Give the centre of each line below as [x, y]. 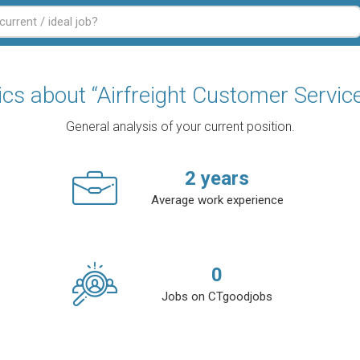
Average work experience [217, 200]
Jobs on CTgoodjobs [217, 297]
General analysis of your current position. [180, 127]
